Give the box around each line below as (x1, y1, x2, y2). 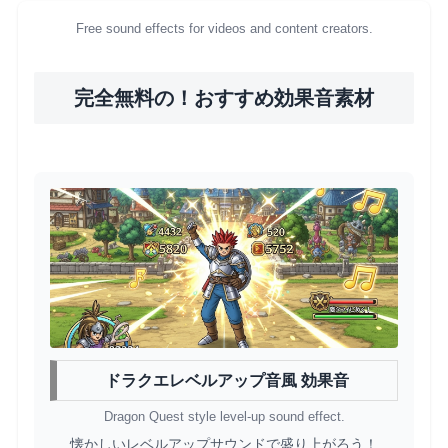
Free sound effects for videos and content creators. (75, 21, 373, 37)
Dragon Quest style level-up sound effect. (103, 409, 345, 425)
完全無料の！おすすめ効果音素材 (74, 87, 374, 110)
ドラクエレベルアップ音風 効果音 (105, 371, 349, 389)
